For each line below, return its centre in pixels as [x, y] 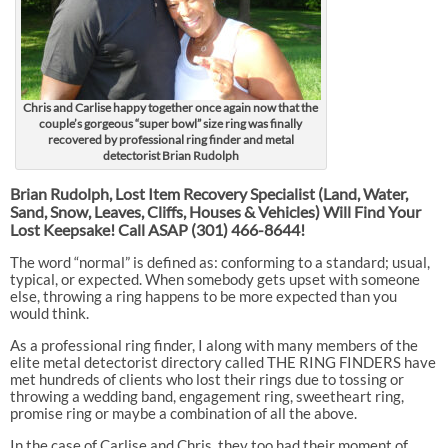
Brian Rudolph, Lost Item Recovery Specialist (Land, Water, [208, 193]
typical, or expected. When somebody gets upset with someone [214, 278]
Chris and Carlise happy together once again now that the [171, 107]
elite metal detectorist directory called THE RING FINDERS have [222, 361]
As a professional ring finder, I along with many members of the [213, 344]
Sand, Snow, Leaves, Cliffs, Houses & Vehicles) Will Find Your [215, 211]
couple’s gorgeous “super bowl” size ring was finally [171, 123]
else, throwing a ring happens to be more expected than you [203, 295]
